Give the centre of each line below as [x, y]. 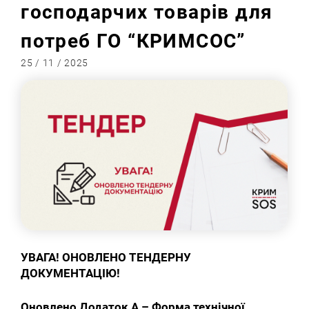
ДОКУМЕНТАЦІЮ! [71, 273]
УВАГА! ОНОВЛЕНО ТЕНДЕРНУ [106, 258]
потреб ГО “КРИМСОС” [133, 41]
